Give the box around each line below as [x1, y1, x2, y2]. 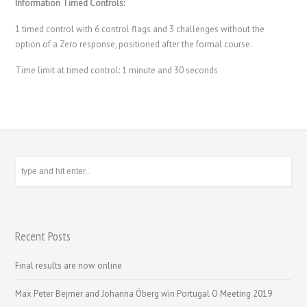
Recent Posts [15, 228, 71, 244]
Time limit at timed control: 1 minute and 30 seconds [15, 64, 219, 76]
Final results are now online [15, 259, 123, 271]
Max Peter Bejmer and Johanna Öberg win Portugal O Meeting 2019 [15, 287, 273, 299]
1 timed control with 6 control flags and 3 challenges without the [15, 23, 265, 35]
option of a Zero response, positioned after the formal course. [15, 38, 253, 50]
